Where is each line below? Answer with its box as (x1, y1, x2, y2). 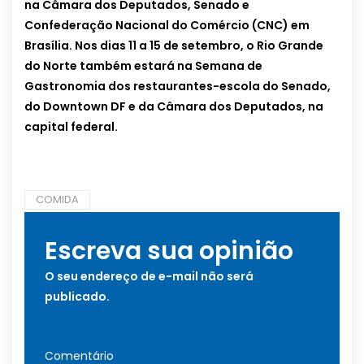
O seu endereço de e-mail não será (45, 268, 253, 285)
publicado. (45, 288, 110, 305)
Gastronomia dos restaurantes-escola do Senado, (24, 78, 331, 95)
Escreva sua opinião (45, 234, 293, 269)
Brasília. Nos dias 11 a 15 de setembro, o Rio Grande (24, 37, 323, 54)
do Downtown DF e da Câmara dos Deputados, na (24, 98, 323, 115)
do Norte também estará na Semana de (24, 58, 262, 75)
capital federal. (24, 119, 118, 136)
